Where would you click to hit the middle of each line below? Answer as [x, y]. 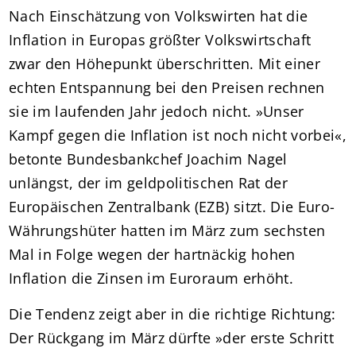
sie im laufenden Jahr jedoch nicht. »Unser [157, 111]
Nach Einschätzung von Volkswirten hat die [159, 15]
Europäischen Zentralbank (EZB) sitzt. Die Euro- [172, 206]
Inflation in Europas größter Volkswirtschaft [160, 39]
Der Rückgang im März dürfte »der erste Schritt [172, 337]
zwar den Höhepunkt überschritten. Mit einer [165, 63]
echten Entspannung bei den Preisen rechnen [167, 87]
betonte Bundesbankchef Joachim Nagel [148, 159]
